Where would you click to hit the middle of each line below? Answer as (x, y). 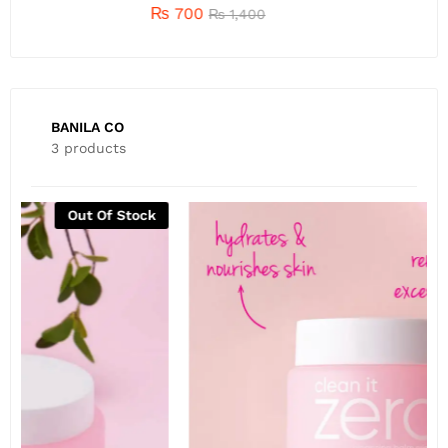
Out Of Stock (360, 215)
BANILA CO (87, 127)
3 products (88, 148)
